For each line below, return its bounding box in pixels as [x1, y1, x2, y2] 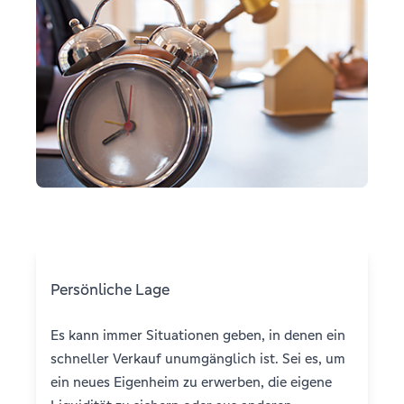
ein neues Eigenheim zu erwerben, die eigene [50, 373, 332, 390]
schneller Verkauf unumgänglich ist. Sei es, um [50, 350, 345, 367]
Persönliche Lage [50, 280, 170, 299]
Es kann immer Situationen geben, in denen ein [50, 326, 345, 344]
